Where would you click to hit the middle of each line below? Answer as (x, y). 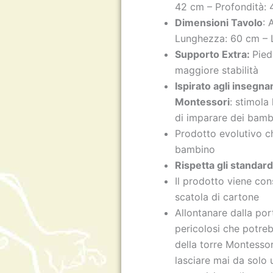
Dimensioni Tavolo (219, 22)
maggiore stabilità (217, 70)
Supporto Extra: (214, 54)
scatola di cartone (217, 197)
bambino (195, 149)
